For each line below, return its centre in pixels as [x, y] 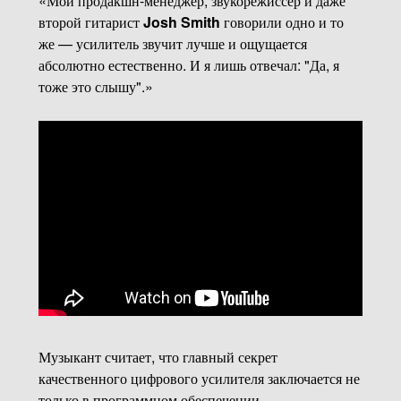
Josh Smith [181, 22]
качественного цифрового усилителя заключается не [199, 379]
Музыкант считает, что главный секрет [158, 357]
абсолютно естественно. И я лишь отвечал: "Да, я [188, 65]
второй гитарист [90, 22]
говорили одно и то [282, 22]
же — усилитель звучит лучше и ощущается [172, 44]
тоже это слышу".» [95, 87]
